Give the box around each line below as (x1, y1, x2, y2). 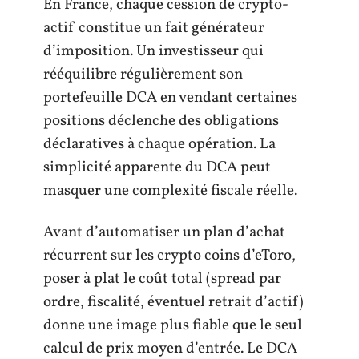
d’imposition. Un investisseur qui (43, 41, 264, 63)
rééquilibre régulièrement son (43, 64, 243, 86)
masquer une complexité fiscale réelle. (43, 180, 297, 202)
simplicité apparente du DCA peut (43, 157, 271, 179)
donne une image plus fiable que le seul (43, 314, 302, 336)
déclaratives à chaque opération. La (43, 134, 276, 155)
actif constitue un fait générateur (43, 18, 264, 39)
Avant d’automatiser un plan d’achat (43, 221, 285, 243)
